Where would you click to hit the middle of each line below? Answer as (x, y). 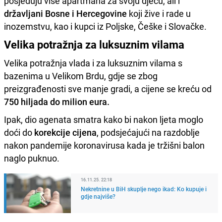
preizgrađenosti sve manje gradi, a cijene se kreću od (108, 88)
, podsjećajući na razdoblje (148, 132)
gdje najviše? (98, 196)
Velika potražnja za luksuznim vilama (94, 44)
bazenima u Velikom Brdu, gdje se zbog (81, 76)
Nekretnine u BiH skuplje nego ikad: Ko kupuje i (144, 189)
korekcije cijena (65, 132)
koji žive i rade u (159, 13)
